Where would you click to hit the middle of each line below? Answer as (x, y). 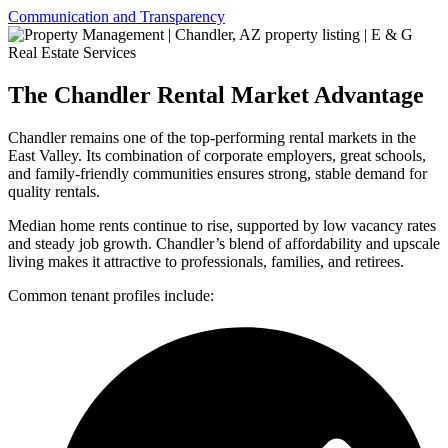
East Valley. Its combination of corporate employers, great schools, (217, 156)
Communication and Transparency (116, 17)
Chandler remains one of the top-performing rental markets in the (212, 138)
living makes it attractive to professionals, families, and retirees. (206, 262)
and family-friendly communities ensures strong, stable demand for (217, 174)
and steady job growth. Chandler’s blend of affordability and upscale (224, 244)
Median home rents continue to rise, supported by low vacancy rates (222, 226)
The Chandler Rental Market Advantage (216, 95)
